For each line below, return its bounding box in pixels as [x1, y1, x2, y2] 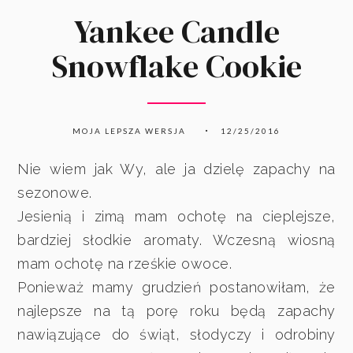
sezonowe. [17, 184, 97, 201]
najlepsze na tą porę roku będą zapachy [17, 302, 336, 319]
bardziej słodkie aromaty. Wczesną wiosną [17, 231, 336, 248]
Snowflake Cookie [51, 45, 302, 87]
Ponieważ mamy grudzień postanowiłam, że [17, 278, 336, 295]
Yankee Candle [73, 10, 280, 53]
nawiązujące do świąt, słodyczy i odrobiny [17, 325, 336, 343]
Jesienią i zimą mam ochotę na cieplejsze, [17, 207, 336, 225]
